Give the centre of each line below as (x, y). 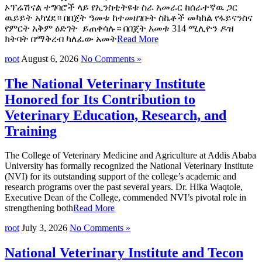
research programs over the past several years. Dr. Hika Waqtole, (124, 187)
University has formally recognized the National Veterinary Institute (129, 166)
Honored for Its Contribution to (100, 99)
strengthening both (39, 208)
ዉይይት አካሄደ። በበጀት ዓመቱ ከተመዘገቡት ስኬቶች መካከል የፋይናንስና (129, 18)
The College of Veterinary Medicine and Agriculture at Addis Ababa (130, 156)
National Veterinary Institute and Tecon (124, 253)
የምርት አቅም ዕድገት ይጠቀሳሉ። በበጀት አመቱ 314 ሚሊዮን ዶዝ (119, 28)
